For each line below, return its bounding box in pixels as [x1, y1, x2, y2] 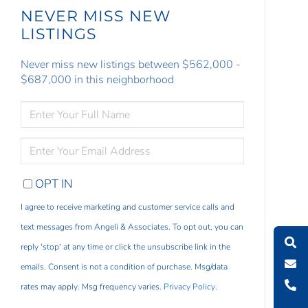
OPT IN [35, 176, 74, 192]
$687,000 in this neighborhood [21, 72, 175, 88]
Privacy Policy [164, 281, 216, 293]
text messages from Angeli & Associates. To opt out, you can [21, 221, 244, 233]
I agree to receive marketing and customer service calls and [21, 201, 235, 213]
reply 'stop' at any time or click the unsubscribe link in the [21, 241, 231, 253]
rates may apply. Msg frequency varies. [21, 281, 164, 293]
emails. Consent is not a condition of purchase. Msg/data [21, 261, 228, 273]
